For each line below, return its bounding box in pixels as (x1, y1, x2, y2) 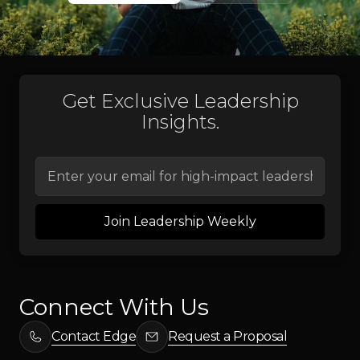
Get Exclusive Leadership (61, 88, 299, 112)
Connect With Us (19, 292, 209, 321)
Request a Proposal (168, 329, 287, 345)
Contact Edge (51, 329, 136, 345)
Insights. (141, 109, 219, 133)
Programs (94, 3, 154, 19)
